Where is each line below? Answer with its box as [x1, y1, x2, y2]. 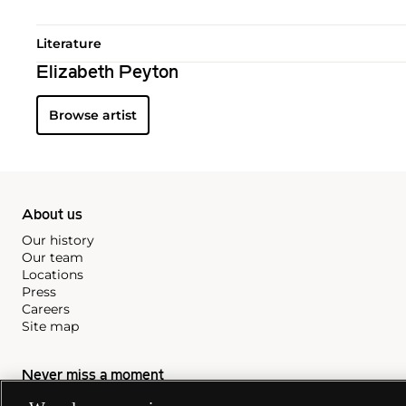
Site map [22, 318, 79, 335]
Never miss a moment [22, 369, 164, 384]
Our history [22, 232, 94, 249]
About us [22, 208, 82, 224]
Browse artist [49, 107, 137, 124]
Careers [22, 301, 70, 318]
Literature [36, 35, 101, 53]
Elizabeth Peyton [36, 64, 179, 83]
